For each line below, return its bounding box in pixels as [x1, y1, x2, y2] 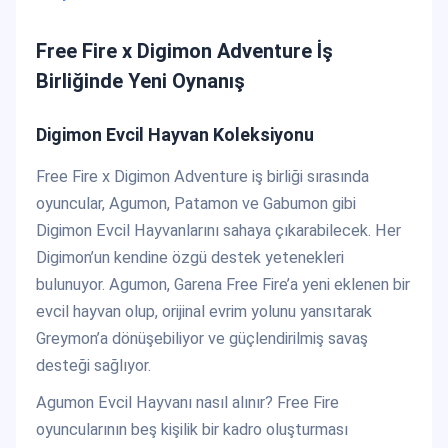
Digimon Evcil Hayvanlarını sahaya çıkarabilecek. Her [36, 220, 401, 240]
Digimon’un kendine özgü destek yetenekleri [36, 247, 344, 267]
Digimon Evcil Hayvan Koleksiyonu [36, 124, 314, 146]
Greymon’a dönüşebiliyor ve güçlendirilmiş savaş [36, 328, 368, 348]
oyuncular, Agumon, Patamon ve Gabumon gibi [36, 193, 356, 213]
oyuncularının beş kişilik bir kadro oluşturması [36, 419, 348, 439]
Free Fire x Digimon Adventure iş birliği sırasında [36, 166, 369, 186]
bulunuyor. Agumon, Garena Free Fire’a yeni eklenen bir [36, 274, 410, 294]
